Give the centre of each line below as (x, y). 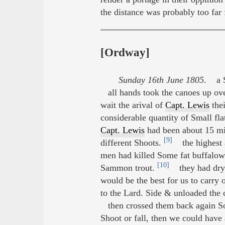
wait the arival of (133, 105)
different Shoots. (132, 143)
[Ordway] (125, 52)
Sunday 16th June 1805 (161, 80)
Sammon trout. (129, 168)
